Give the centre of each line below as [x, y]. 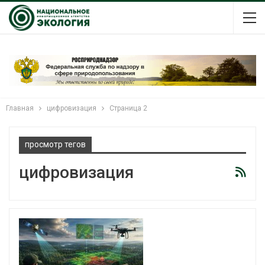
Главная [20, 108]
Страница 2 [128, 108]
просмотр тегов [55, 144]
